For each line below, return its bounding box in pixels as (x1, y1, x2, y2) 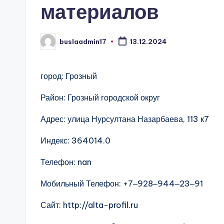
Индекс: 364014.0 (40, 135, 110, 145)
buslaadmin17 (59, 37, 106, 45)
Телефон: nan (40, 157, 91, 167)
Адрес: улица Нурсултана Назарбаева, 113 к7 (40, 114, 209, 124)
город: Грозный (40, 71, 97, 81)
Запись (40, 40, 63, 48)
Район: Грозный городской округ (40, 92, 160, 102)
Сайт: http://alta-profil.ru (40, 200, 138, 210)
